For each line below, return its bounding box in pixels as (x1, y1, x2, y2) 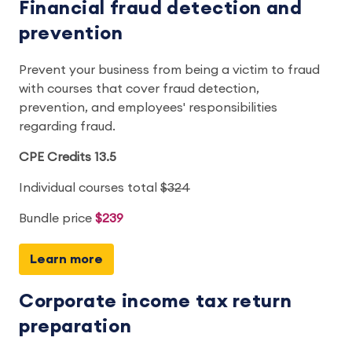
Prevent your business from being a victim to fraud (19, 63, 320, 76)
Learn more (30, 252, 103, 266)
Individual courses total (19, 181, 160, 194)
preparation (19, 317, 132, 336)
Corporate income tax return (19, 291, 292, 311)
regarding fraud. (19, 119, 115, 133)
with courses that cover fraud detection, (19, 82, 259, 95)
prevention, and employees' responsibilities (19, 101, 277, 114)
